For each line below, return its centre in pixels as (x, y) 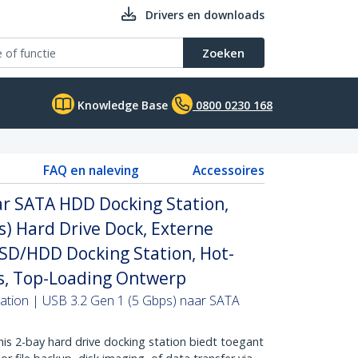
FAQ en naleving (91, 170)
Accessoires (228, 170)
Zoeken (223, 53)
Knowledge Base (121, 105)
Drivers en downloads (205, 15)
